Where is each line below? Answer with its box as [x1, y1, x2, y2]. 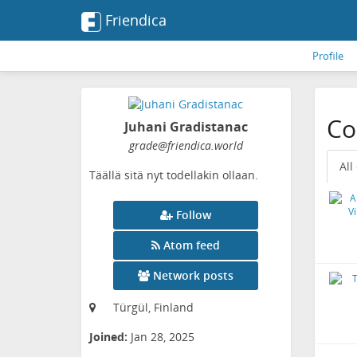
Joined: [89, 329, 127, 345]
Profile [312, 49, 343, 63]
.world [210, 138, 243, 154]
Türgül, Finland [113, 300, 194, 316]
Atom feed [163, 237, 221, 253]
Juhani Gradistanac [124, 118, 248, 136]
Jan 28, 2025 [131, 329, 194, 345]
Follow [176, 207, 212, 223]
